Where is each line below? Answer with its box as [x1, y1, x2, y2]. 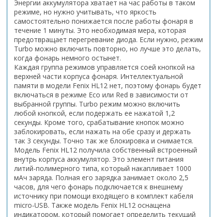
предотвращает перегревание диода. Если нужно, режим [14, 34, 203, 44]
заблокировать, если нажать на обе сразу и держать [14, 126, 191, 136]
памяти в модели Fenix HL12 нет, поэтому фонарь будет [14, 80, 201, 90]
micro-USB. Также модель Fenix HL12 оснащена [14, 200, 170, 210]
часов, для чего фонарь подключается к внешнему [14, 182, 183, 191]
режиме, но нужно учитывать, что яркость [14, 7, 156, 16]
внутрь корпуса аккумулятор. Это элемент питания [14, 154, 184, 164]
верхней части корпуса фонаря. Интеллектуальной [14, 71, 183, 81]
